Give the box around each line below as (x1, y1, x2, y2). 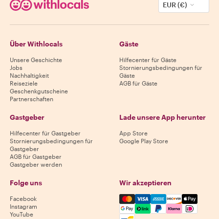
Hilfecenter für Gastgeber (10, 129, 81, 136)
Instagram (10, 202, 37, 210)
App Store (119, 129, 148, 136)
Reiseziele (10, 79, 38, 87)
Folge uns (10, 178, 42, 187)
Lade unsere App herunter (119, 112, 206, 121)
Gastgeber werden (10, 160, 62, 168)
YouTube (10, 210, 33, 218)
